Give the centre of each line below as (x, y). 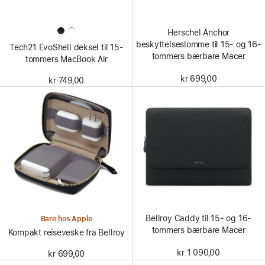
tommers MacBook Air (66, 59)
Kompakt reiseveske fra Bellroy (66, 233)
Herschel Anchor (199, 32)
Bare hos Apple (66, 219)
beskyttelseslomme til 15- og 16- (198, 44)
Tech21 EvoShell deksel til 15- (67, 47)
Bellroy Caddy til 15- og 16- (199, 218)
